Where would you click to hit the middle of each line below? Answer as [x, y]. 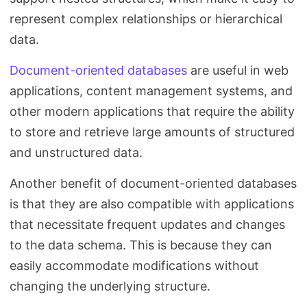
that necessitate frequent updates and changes [147, 224]
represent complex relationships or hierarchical [146, 19]
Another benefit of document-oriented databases [153, 183]
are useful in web [238, 70]
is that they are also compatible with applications [152, 204]
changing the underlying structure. [110, 286]
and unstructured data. [76, 152]
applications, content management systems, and [151, 91]
